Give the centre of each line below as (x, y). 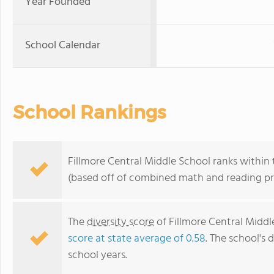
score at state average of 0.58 (137, 239)
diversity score (120, 222)
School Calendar (63, 46)
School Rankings (89, 112)
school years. (98, 255)
